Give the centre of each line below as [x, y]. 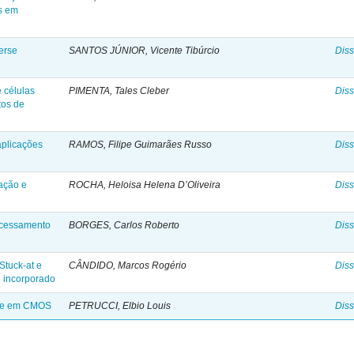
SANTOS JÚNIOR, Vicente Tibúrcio [145, 51]
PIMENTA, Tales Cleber [119, 91]
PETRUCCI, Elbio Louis [120, 306]
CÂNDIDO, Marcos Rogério [128, 265]
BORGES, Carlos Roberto [124, 225]
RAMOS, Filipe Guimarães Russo [141, 145]
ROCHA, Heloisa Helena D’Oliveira [145, 185]
